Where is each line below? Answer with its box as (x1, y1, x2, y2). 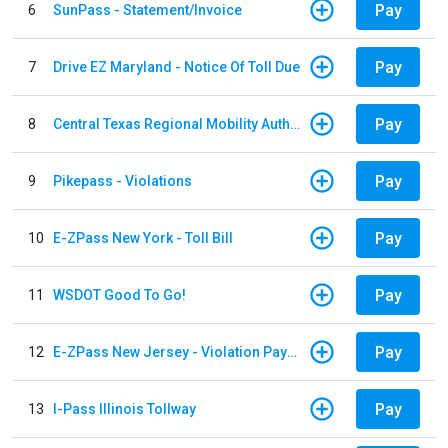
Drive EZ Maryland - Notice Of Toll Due (53, 58, 300, 75)
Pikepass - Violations (53, 172, 192, 189)
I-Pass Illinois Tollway (53, 400, 196, 417)
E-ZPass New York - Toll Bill (53, 229, 233, 246)
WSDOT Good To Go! (53, 286, 186, 303)
